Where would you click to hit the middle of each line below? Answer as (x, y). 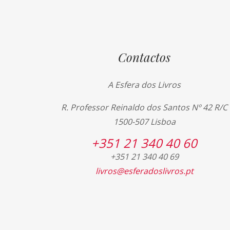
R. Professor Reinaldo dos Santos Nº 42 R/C (145, 107)
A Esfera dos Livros (145, 85)
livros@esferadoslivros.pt (144, 171)
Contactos (145, 57)
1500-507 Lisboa (144, 122)
